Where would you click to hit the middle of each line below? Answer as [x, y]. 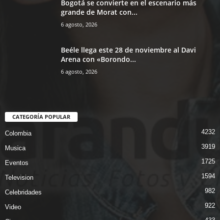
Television [19, 178]
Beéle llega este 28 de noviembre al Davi [128, 50]
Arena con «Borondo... [98, 59]
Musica [15, 148]
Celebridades [23, 192]
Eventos [17, 163]
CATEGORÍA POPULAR [41, 117]
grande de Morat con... [99, 12]
